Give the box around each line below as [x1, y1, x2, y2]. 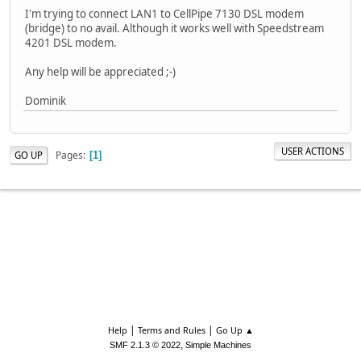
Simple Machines [185, 340, 251, 350]
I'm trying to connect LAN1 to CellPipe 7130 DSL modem [25, 6, 304, 21]
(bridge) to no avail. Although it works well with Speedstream [25, 20, 324, 35]
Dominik [25, 93, 66, 108]
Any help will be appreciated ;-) [25, 64, 176, 79]
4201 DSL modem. [25, 35, 117, 50]
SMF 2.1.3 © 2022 [110, 340, 180, 350]
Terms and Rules [137, 324, 205, 336]
